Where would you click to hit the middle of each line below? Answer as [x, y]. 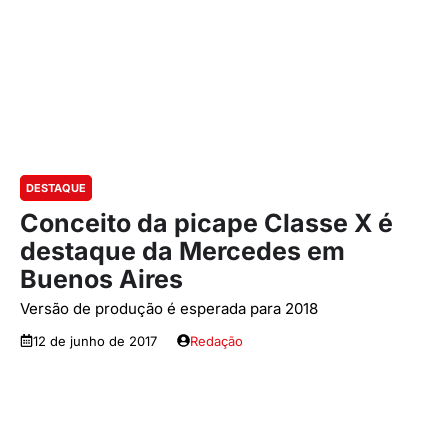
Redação [216, 340]
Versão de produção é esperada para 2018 [169, 308]
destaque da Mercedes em [182, 250]
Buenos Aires [101, 278]
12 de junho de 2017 [95, 340]
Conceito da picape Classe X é [206, 222]
